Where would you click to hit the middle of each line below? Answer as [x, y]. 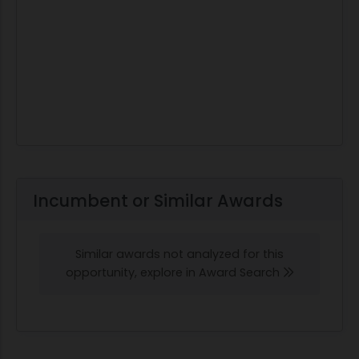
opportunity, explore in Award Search [174, 273]
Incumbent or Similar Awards [158, 201]
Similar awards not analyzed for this [179, 254]
